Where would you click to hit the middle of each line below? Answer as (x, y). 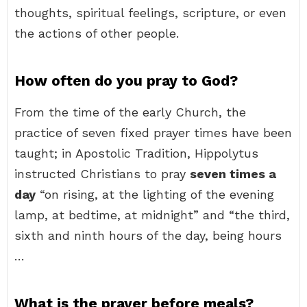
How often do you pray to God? (126, 81)
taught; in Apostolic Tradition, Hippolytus (136, 153)
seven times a (233, 174)
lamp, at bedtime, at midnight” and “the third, (152, 215)
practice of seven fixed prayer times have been (153, 133)
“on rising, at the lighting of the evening (155, 194)
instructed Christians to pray (102, 174)
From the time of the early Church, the (130, 112)
